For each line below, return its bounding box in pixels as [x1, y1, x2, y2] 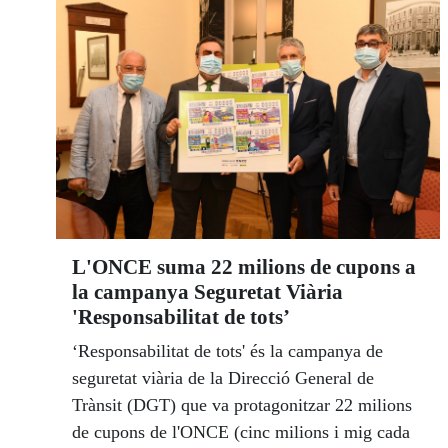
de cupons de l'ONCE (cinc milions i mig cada [72, 422, 410, 443]
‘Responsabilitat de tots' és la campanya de [72, 341, 383, 362]
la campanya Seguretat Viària [72, 280, 343, 305]
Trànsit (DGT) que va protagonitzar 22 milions [72, 395, 412, 416]
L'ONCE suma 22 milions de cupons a [72, 255, 416, 280]
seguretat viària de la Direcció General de [72, 368, 374, 389]
